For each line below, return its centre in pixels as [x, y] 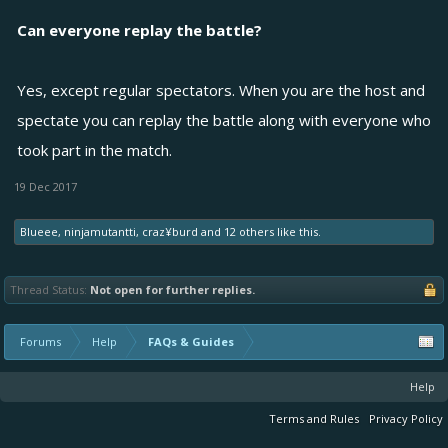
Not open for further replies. [172, 290]
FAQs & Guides [191, 342]
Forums [40, 342]
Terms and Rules [314, 419]
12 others [249, 232]
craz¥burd [170, 232]
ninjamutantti [100, 232]
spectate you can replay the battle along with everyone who [224, 120]
